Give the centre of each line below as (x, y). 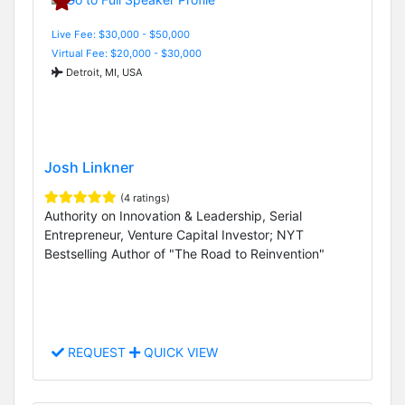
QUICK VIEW (179, 353)
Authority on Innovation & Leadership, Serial (173, 216)
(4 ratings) (145, 198)
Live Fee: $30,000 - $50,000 (121, 34)
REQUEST (97, 353)
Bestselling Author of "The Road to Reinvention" (184, 254)
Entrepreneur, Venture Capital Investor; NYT (174, 235)
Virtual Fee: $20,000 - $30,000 (127, 53)
